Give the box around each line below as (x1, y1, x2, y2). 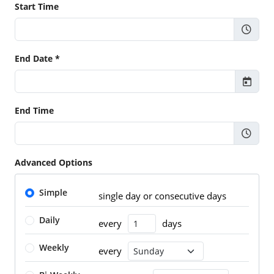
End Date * (15, 52, 60, 64)
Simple (39, 187, 67, 198)
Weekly (39, 242, 69, 253)
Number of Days (127, 218, 196, 229)
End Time (15, 104, 54, 116)
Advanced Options (15, 156, 92, 168)
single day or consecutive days (98, 189, 226, 202)
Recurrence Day (127, 245, 193, 257)
